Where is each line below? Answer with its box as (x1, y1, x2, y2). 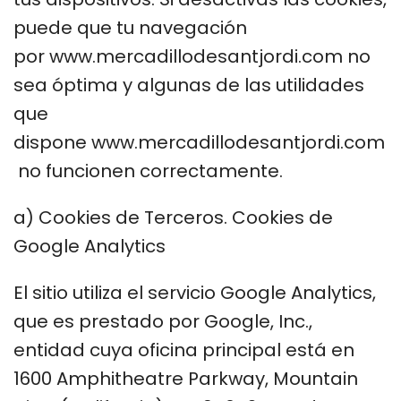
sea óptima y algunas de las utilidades (13, 72, 364, 98)
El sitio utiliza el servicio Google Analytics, (13, 279, 376, 305)
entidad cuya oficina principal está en (13, 337, 354, 363)
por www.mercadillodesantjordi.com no (13, 43, 371, 69)
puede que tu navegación (13, 14, 247, 40)
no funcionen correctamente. (13, 158, 287, 183)
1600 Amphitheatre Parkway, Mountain (13, 365, 358, 391)
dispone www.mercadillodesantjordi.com (13, 129, 385, 155)
